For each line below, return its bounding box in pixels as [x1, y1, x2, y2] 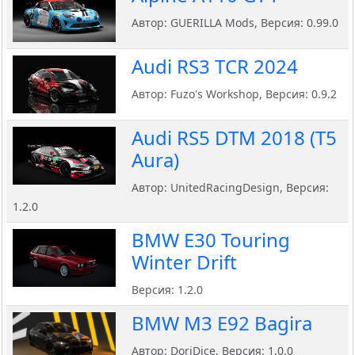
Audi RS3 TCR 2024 [132, 53, 298, 80]
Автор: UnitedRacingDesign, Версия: [132, 180, 329, 196]
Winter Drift [132, 249, 237, 276]
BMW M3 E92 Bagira [132, 310, 312, 337]
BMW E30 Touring [132, 227, 290, 254]
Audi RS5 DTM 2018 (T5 [132, 124, 337, 151]
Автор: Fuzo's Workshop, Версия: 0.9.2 [132, 86, 337, 102]
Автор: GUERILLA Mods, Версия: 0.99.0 [132, 15, 338, 31]
